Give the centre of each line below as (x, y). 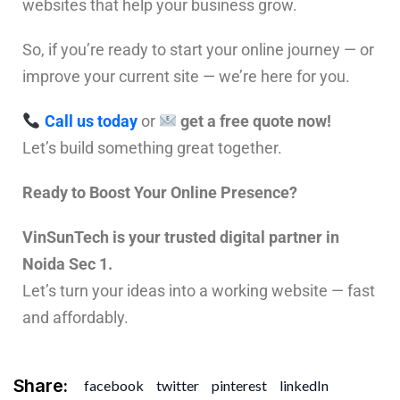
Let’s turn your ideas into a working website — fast (199, 290)
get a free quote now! (256, 121)
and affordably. (75, 317)
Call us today (91, 121)
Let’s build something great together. (152, 147)
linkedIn (304, 386)
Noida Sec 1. (67, 263)
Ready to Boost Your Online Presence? (160, 192)
